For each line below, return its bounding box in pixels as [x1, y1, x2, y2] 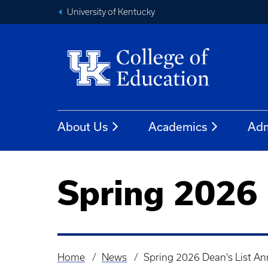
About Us [57, 120, 108, 133]
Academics [148, 120, 208, 133]
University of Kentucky [67, 7, 155, 17]
